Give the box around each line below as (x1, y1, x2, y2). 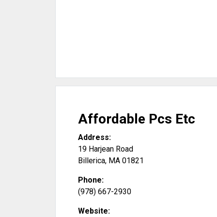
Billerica (78, 156, 105, 165)
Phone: (78, 175, 104, 185)
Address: (78, 133, 111, 142)
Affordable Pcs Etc (78, 111, 195, 127)
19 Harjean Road (78, 144, 133, 154)
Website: (78, 206, 110, 216)
